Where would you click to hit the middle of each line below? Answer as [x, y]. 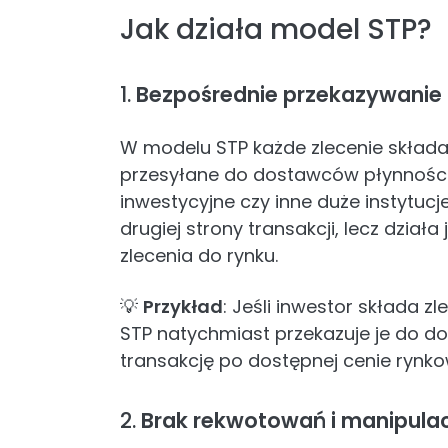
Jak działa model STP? [276, 29]
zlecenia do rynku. [199, 255]
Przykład [183, 306]
